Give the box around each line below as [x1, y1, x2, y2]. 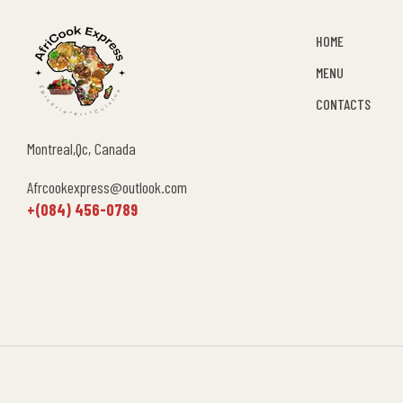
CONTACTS [316, 94, 371, 112]
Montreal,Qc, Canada [27, 138, 136, 158]
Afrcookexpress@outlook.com [27, 176, 187, 197]
